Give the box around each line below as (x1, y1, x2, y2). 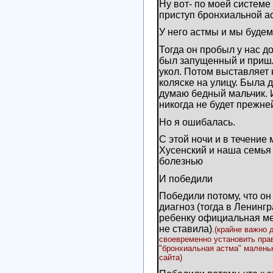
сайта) (159, 253, 182, 263)
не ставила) (159, 224, 212, 235)
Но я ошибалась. (159, 116, 235, 127)
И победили (159, 173, 213, 184)
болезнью (159, 156, 203, 167)
